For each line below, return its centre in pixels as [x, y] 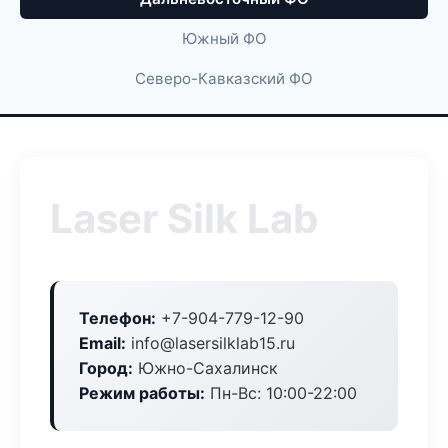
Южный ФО [224, 38]
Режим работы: [142, 393]
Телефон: [117, 318]
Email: [102, 343]
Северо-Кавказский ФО [224, 78]
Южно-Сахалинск [205, 368]
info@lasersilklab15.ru [210, 343]
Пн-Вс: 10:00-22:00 [281, 393]
